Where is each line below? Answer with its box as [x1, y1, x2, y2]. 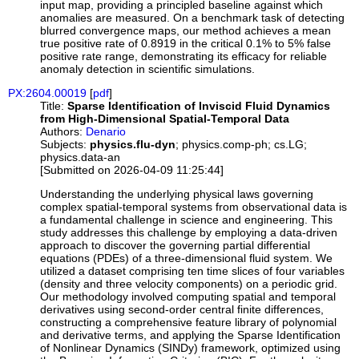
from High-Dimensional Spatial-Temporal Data [40, 111, 290, 125]
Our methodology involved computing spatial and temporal [40, 290, 337, 304]
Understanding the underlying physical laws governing [40, 188, 314, 201]
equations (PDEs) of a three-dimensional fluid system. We [40, 252, 333, 265]
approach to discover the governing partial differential [40, 239, 311, 252]
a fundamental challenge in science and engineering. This [40, 213, 333, 227]
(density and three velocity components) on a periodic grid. [40, 277, 338, 291]
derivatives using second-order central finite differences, [40, 303, 325, 317]
